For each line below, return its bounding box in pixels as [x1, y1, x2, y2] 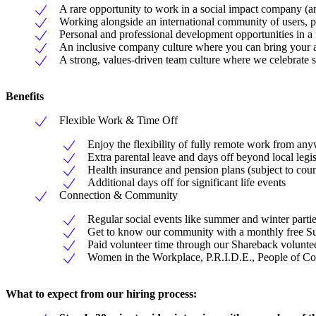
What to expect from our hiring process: [6, 287, 197, 300]
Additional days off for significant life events [87, 176, 286, 188]
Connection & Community [59, 188, 178, 201]
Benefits [6, 90, 44, 102]
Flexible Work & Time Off [59, 114, 178, 126]
